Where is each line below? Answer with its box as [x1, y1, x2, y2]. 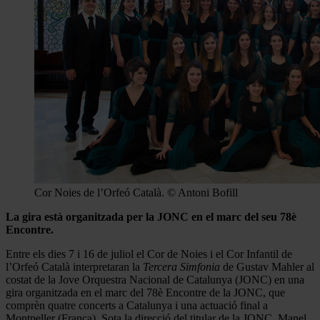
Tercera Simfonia [143, 260, 220, 273]
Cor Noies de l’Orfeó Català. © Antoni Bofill [34, 186, 238, 199]
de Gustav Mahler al [220, 260, 314, 273]
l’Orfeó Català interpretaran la [6, 260, 143, 273]
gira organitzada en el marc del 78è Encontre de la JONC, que [6, 286, 285, 299]
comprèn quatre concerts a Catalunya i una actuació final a [6, 299, 268, 311]
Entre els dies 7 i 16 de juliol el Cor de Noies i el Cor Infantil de [6, 247, 292, 260]
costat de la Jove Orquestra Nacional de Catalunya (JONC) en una [6, 273, 304, 286]
